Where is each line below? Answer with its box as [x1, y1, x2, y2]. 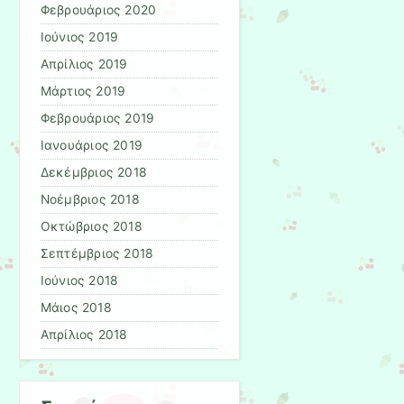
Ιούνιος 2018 [40, 273, 119, 289]
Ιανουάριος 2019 [40, 138, 143, 153]
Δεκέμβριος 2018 [40, 165, 148, 180]
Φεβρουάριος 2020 [40, 3, 157, 18]
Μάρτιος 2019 [40, 84, 126, 99]
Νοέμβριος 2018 [40, 192, 140, 207]
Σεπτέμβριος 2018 [40, 246, 154, 262]
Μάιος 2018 [40, 300, 112, 316]
